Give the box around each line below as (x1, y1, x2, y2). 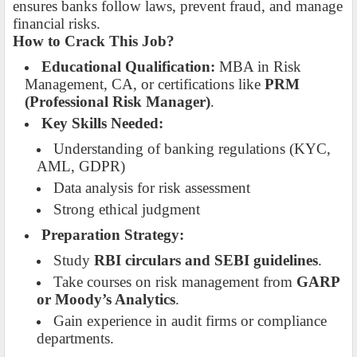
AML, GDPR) (37, 158, 125, 175)
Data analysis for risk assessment (53, 179, 250, 197)
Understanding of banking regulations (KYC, (53, 140, 331, 158)
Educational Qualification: (41, 58, 215, 76)
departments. (37, 330, 114, 347)
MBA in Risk (215, 58, 301, 76)
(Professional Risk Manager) (25, 93, 210, 111)
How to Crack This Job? (13, 33, 175, 50)
